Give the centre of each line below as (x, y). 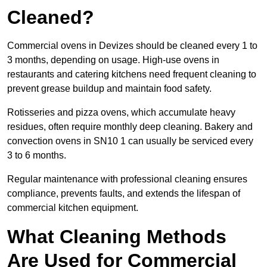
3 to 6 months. (37, 156)
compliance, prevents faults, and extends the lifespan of (124, 194)
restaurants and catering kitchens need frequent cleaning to (132, 74)
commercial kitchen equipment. (73, 208)
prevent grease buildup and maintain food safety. (109, 89)
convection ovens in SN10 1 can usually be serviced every (130, 141)
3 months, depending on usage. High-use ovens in (113, 60)
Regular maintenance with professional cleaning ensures (127, 179)
